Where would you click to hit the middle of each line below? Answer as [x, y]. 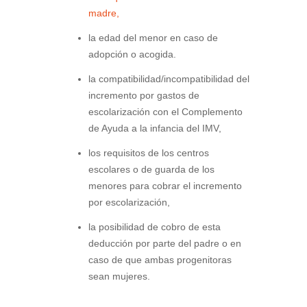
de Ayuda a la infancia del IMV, [155, 128]
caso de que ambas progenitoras [160, 260]
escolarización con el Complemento [165, 112]
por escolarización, [129, 202]
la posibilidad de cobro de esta [155, 227]
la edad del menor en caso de [153, 38]
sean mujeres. [119, 277]
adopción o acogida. [132, 54]
